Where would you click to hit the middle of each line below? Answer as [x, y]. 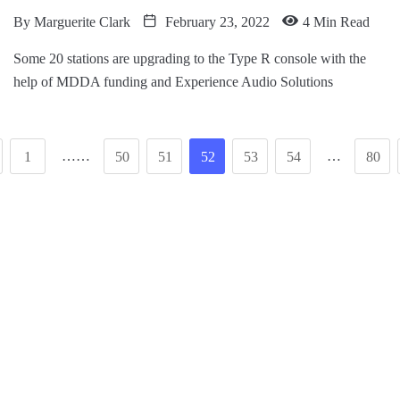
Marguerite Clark [82, 22]
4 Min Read [336, 22]
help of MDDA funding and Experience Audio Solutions [173, 82]
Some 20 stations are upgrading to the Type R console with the [190, 59]
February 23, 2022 [216, 22]
